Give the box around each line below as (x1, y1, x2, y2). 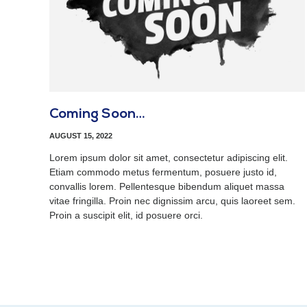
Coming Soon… (49, 107, 145, 121)
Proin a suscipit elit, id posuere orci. (49, 209, 203, 221)
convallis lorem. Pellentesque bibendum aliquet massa (49, 180, 284, 192)
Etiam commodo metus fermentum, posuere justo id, (49, 166, 277, 177)
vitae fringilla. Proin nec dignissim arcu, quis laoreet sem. (49, 195, 295, 206)
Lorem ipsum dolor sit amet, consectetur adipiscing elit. (49, 151, 288, 163)
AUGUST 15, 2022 (49, 131, 112, 140)
